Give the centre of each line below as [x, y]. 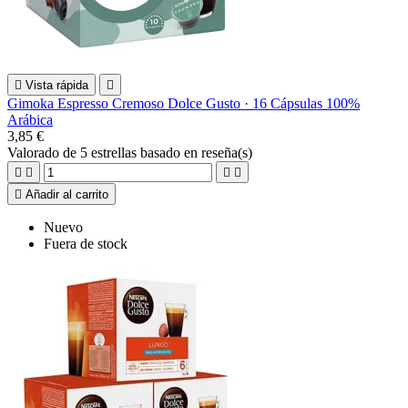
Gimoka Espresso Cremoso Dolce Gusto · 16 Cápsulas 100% [184, 103]
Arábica [30, 119]
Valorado [35, 152]
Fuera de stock [86, 243]
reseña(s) [227, 152]
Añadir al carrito [67, 194]
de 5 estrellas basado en [132, 152]
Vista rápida [57, 85]
